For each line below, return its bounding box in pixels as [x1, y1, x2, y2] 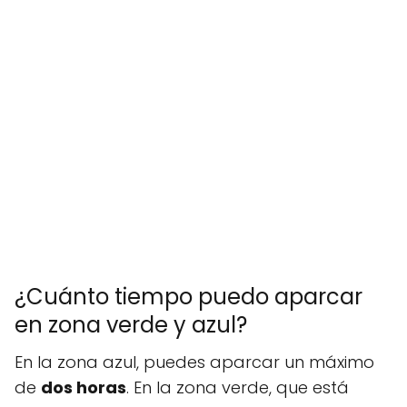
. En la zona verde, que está [126, 376, 349, 399]
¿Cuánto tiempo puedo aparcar [15, 282, 362, 312]
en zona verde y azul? [15, 310, 247, 340]
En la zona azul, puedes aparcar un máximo [15, 351, 374, 373]
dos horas [41, 376, 126, 399]
